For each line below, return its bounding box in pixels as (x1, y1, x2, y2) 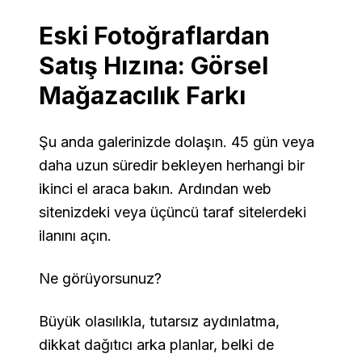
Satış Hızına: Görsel (39, 51, 268, 80)
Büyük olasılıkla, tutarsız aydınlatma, (39, 313, 280, 330)
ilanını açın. (39, 227, 112, 244)
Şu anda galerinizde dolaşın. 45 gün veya (39, 133, 314, 150)
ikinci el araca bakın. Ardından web (39, 180, 271, 197)
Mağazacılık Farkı (39, 81, 246, 110)
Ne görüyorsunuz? (39, 270, 162, 287)
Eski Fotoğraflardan (39, 21, 270, 50)
